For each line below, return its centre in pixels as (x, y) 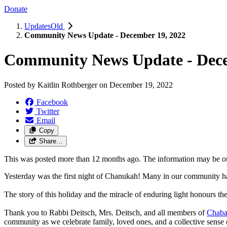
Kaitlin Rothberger (67, 85)
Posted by (21, 85)
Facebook (52, 102)
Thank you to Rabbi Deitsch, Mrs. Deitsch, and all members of (105, 212)
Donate (16, 9)
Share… (51, 141)
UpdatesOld (45, 26)
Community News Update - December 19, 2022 (105, 35)
